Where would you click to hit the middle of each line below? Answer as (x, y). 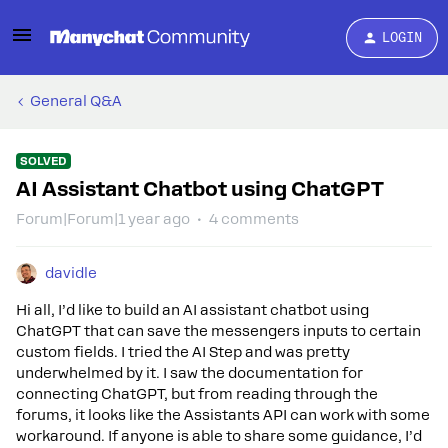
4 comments (254, 219)
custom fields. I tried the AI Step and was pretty (183, 352)
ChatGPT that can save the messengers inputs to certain (218, 331)
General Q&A (76, 101)
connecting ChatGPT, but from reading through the (197, 394)
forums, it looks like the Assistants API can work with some (223, 415)
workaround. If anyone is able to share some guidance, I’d (219, 436)
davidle (71, 273)
